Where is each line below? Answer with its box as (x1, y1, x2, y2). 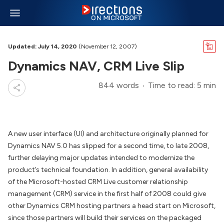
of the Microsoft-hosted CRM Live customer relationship (8, 177, 188, 186)
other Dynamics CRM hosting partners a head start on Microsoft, (8, 201, 215, 210)
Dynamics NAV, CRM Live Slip (8, 58, 184, 74)
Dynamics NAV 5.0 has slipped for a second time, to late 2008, (8, 141, 209, 150)
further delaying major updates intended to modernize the (8, 153, 194, 162)
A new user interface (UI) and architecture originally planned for (8, 129, 208, 138)
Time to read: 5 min (148, 80, 216, 90)
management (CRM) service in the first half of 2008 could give (8, 189, 206, 198)
